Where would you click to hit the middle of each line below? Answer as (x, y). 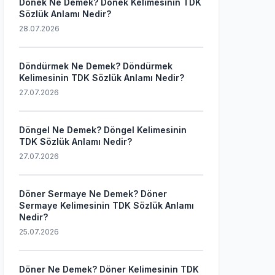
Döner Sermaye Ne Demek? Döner (93, 194)
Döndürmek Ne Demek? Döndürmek (96, 66)
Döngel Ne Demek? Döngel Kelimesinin (103, 130)
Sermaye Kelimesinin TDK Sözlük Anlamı (107, 205)
